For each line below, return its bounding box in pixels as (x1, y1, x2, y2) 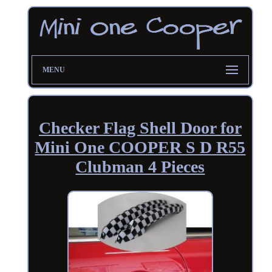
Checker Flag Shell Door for (38, 118, 242, 137)
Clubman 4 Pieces (75, 157, 205, 176)
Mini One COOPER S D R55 (35, 137, 246, 157)
